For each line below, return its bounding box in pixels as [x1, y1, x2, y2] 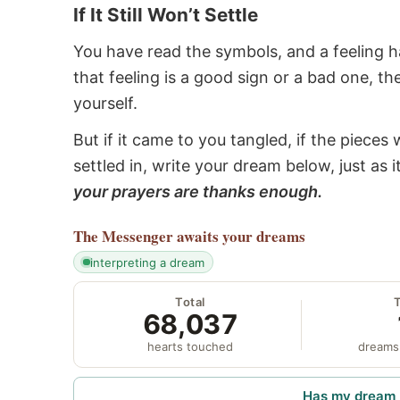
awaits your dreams [177, 225, 305, 248]
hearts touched [147, 339, 234, 354]
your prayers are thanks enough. [73, 182, 322, 202]
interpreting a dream [89, 254, 204, 270]
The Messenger [73, 225, 173, 248]
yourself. [73, 93, 137, 112]
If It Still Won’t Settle [73, 4, 258, 27]
